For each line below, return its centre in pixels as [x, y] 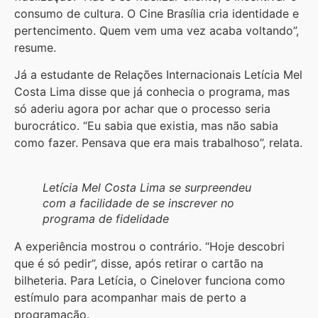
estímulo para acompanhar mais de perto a [130, 298]
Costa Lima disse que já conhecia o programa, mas [152, 92]
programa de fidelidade [106, 219]
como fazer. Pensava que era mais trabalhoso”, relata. [158, 143]
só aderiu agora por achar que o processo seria [142, 109]
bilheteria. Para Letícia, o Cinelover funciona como [150, 281]
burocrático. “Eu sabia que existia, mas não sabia [146, 126]
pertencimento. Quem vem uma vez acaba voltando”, [157, 30]
